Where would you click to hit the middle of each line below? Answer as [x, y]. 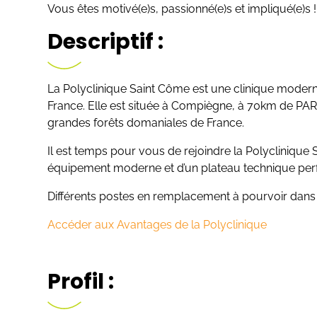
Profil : [81, 282]
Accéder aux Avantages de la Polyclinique [157, 225]
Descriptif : [106, 42]
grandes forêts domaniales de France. [146, 123]
